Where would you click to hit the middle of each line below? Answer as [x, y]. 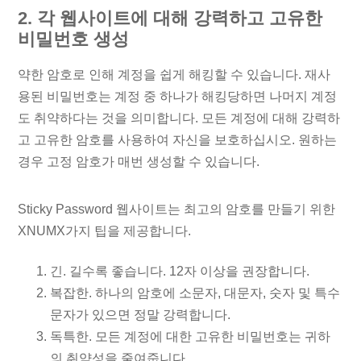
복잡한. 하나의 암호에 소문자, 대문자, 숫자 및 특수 [195, 293]
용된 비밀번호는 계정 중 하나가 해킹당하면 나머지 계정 [178, 96]
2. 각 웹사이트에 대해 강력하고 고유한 [170, 19]
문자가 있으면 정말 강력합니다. [141, 315]
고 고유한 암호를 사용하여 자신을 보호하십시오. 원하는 [178, 139]
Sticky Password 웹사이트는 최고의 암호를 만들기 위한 [177, 210]
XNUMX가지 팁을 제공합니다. [105, 231]
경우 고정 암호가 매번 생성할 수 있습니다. [139, 161]
